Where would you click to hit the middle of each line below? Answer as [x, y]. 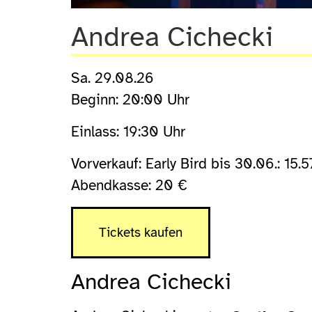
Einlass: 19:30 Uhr [128, 132]
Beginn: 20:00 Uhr [130, 100]
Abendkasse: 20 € [129, 186]
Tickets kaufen [141, 233]
